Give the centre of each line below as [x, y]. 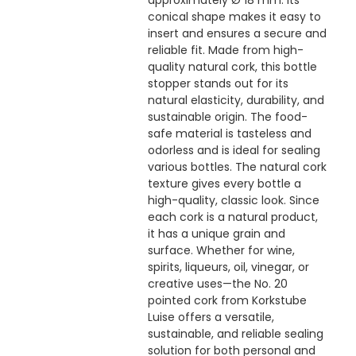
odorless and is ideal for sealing [234, 151]
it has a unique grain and [216, 234]
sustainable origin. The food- [227, 117]
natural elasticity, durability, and [236, 101]
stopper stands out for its [218, 84]
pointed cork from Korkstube [227, 301]
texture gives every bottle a [224, 184]
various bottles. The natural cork [237, 167]
